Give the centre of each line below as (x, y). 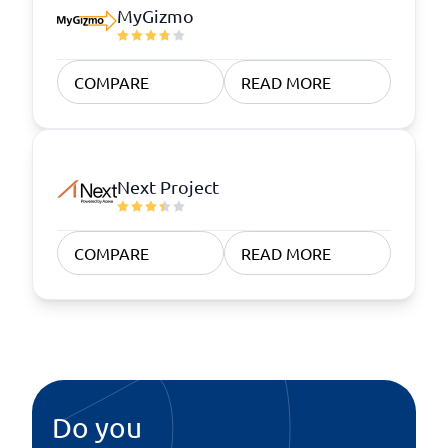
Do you (97, 427)
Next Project (168, 186)
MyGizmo (155, 15)
